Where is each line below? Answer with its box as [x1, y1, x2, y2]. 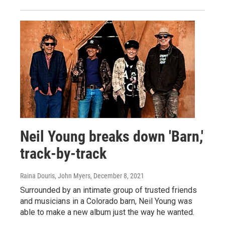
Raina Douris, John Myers [20, 171, 90, 180]
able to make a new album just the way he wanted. [20, 207, 194, 217]
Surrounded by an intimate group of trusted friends [20, 185, 197, 195]
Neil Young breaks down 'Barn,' [20, 127, 203, 145]
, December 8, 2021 [90, 171, 144, 180]
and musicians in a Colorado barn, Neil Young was [20, 196, 192, 206]
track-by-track [20, 144, 106, 162]
